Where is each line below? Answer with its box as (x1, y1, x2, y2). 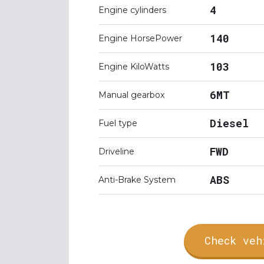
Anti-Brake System (98, 174, 176, 185)
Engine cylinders (98, 5, 166, 15)
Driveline (98, 146, 134, 157)
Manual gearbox (98, 90, 164, 100)
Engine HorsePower (98, 33, 182, 44)
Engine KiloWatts (98, 61, 169, 72)
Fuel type (98, 118, 137, 128)
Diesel (210, 116, 249, 130)
